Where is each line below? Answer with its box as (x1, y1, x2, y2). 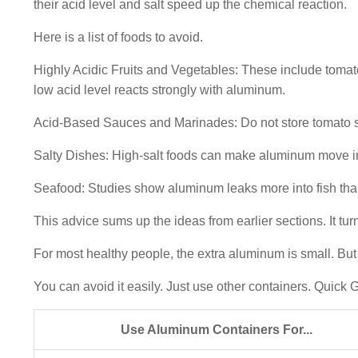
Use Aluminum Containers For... (120, 323, 312, 336)
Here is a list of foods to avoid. (34, 30, 203, 44)
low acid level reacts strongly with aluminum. (34, 83, 285, 97)
